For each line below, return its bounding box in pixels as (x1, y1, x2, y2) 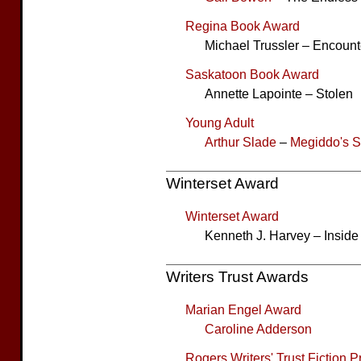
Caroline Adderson (205, 322, 312, 336)
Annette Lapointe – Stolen (205, 86, 353, 101)
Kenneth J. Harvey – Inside (205, 228, 359, 243)
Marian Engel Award (185, 302, 301, 317)
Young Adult (185, 115, 254, 130)
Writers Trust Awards (166, 268, 309, 285)
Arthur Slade (205, 135, 276, 149)
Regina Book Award (185, 19, 300, 33)
